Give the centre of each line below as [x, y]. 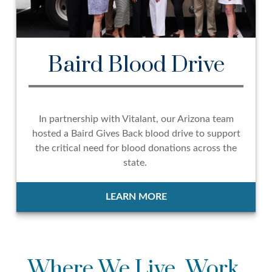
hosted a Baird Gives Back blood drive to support [136, 134]
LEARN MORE [136, 197]
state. [136, 163]
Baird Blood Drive [136, 66]
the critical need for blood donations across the [136, 148]
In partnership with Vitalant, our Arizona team [136, 119]
